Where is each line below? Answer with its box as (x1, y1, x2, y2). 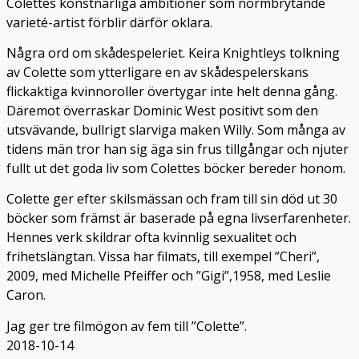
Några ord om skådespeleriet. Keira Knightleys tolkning (6, 44, 340, 63)
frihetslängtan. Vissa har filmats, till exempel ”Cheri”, (6, 248, 320, 266)
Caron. (6, 286, 46, 305)
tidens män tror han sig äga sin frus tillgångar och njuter (6, 140, 349, 159)
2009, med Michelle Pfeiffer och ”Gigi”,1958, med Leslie (6, 267, 331, 285)
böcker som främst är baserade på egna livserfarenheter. (6, 209, 351, 228)
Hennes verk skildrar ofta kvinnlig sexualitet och (6, 228, 296, 247)
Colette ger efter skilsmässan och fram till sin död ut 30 (6, 190, 337, 208)
